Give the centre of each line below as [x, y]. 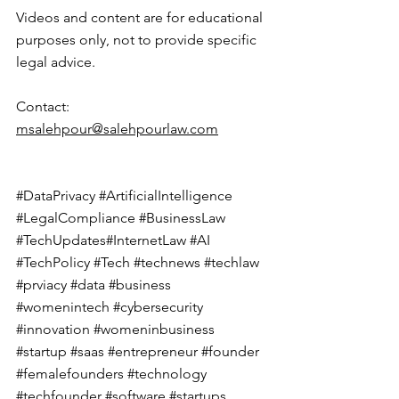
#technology [167, 374]
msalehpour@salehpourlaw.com [117, 129]
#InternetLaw [148, 240]
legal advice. [56, 62]
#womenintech [63, 307]
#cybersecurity [158, 307]
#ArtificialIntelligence [166, 196]
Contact [41, 107]
